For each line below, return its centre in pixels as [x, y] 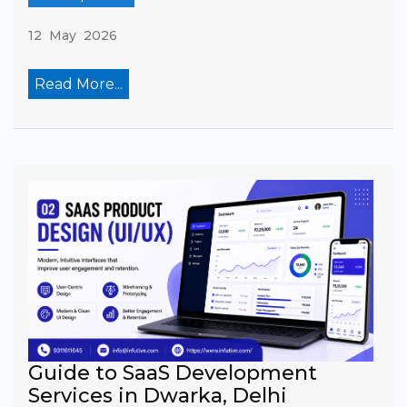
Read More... [79, 84]
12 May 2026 [73, 35]
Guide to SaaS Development [173, 372]
